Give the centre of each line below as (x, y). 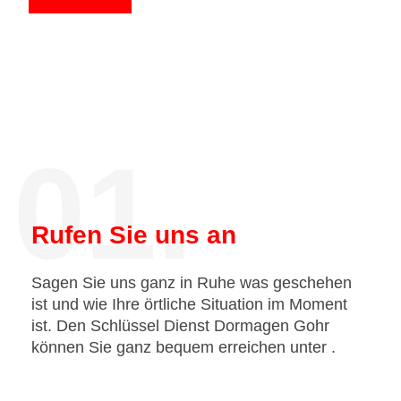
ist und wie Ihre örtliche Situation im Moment (189, 304)
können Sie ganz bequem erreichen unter (181, 347)
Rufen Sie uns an (134, 235)
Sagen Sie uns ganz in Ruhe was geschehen (192, 283)
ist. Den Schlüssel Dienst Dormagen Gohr (180, 326)
